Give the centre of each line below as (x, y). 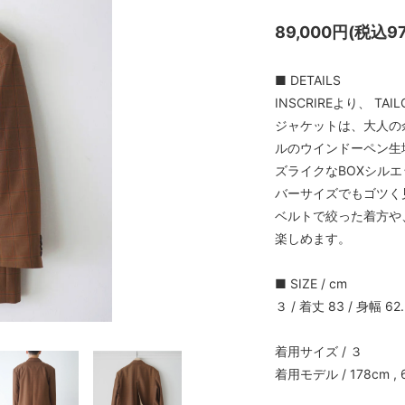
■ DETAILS (308, 80)
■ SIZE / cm (311, 283)
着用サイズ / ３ (319, 351)
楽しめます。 (313, 238)
